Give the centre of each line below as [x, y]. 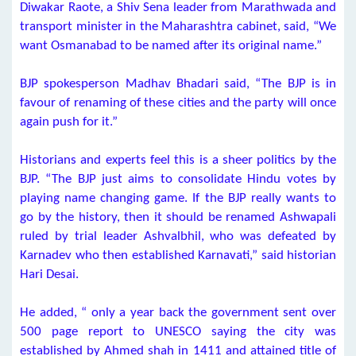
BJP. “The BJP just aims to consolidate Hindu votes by [178, 179]
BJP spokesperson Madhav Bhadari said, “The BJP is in [178, 84]
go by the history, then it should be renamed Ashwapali [178, 217]
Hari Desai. [49, 275]
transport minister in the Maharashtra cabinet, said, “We [178, 27]
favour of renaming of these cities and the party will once [178, 103]
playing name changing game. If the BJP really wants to [178, 198]
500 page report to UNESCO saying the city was [178, 332]
